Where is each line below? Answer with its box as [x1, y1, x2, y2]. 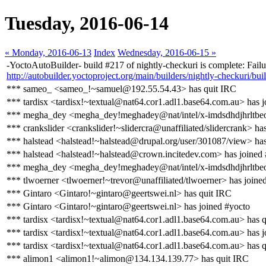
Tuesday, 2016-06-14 [5, 12, 169, 34]
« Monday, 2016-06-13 [5, 47, 91, 58]
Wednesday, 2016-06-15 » [118, 47, 216, 58]
